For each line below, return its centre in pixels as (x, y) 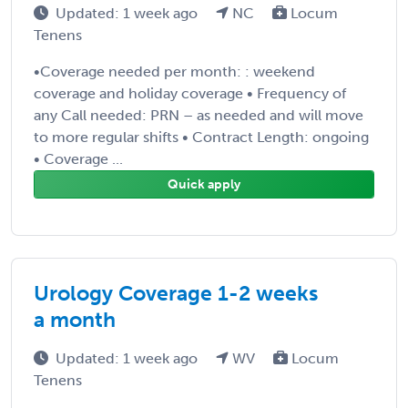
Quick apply (204, 184)
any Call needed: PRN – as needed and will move (199, 115)
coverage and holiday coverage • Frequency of (190, 93)
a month (75, 319)
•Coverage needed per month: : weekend (174, 71)
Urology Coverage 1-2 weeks (176, 293)
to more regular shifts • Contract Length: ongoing (201, 137)
